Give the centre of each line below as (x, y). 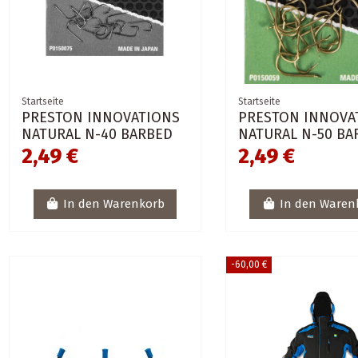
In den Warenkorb (114, 204)
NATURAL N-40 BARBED (97, 134)
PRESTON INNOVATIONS (101, 117)
